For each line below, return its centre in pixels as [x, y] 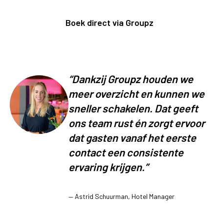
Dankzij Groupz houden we [132, 78]
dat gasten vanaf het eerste [132, 137]
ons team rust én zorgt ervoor [137, 122]
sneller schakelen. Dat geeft [133, 108]
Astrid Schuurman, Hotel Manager [125, 196]
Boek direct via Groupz [109, 22]
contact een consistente [126, 152]
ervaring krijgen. [107, 166]
